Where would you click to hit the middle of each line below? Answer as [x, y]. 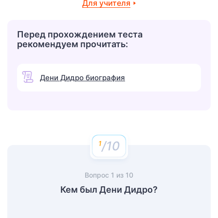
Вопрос [98, 175]
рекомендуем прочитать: [73, 44]
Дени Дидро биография [82, 77]
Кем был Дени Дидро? [109, 189]
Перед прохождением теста [80, 34]
